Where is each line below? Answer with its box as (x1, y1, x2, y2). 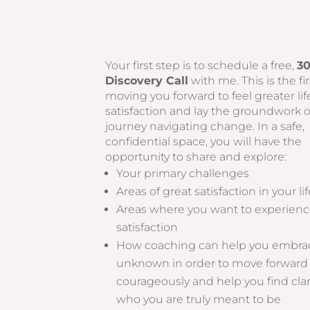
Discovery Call (105, 73, 189, 87)
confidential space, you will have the (105, 134, 302, 148)
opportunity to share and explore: (105, 149, 287, 163)
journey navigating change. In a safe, (105, 119, 305, 133)
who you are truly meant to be (116, 292, 282, 306)
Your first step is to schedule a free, (105, 58, 298, 72)
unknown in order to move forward (116, 256, 309, 270)
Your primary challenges (116, 166, 250, 180)
